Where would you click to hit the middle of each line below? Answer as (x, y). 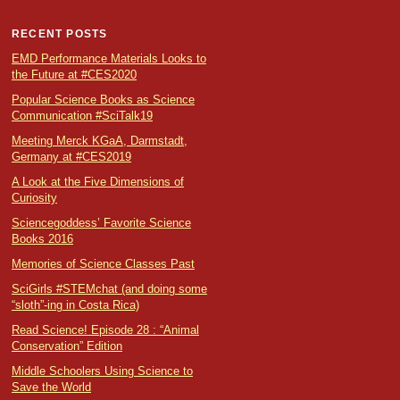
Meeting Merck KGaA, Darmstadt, (100, 141)
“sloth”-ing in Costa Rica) (75, 305)
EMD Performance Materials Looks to (109, 59)
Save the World (51, 387)
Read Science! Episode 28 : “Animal (105, 330)
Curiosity (34, 198)
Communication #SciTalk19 (82, 116)
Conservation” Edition (67, 346)
